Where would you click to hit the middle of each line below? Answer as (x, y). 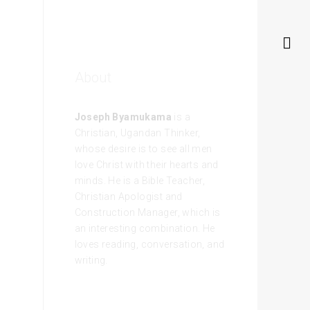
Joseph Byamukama (123, 117)
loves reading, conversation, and (149, 244)
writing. (91, 260)
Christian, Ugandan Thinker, (137, 133)
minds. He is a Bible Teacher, (140, 181)
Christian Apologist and (128, 197)
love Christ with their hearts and (146, 165)
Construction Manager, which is (147, 212)
